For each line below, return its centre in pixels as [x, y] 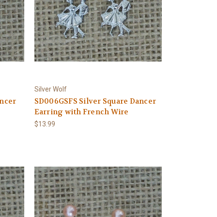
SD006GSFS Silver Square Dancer [95, 101]
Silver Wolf [50, 89]
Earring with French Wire [81, 112]
